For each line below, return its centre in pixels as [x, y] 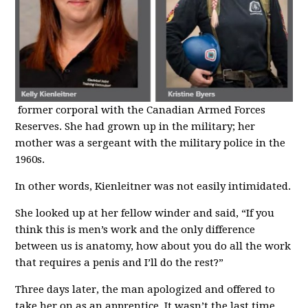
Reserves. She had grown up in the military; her [135, 126]
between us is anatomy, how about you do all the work [153, 246]
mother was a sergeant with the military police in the [151, 143]
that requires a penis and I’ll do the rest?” [120, 262]
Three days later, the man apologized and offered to [145, 289]
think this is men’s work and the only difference [135, 229]
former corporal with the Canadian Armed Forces [141, 110]
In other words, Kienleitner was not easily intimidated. [153, 186]
